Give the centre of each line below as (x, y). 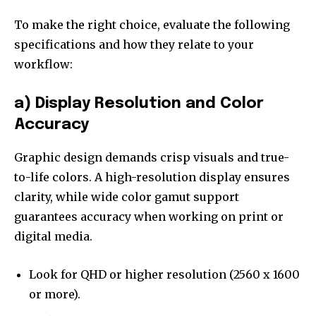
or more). (55, 294)
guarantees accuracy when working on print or (149, 217)
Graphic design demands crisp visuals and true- (152, 158)
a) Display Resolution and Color (139, 104)
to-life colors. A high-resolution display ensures (152, 177)
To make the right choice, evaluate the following (152, 25)
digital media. (53, 237)
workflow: (43, 65)
